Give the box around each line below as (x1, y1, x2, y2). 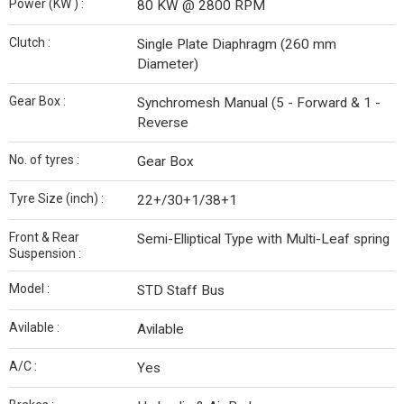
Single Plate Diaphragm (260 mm (137, 36, 336, 52)
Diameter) (137, 56, 198, 72)
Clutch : (9, 35, 50, 50)
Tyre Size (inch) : (9, 191, 104, 206)
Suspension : (9, 246, 81, 261)
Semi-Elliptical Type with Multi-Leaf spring (137, 231, 390, 247)
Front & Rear (9, 230, 79, 244)
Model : (9, 281, 50, 296)
